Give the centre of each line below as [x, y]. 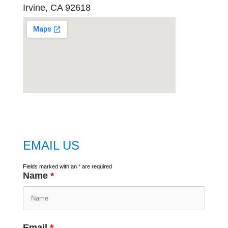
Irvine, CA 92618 [56, 7]
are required [96, 166]
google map [37, 100]
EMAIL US [51, 145]
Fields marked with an [50, 166]
